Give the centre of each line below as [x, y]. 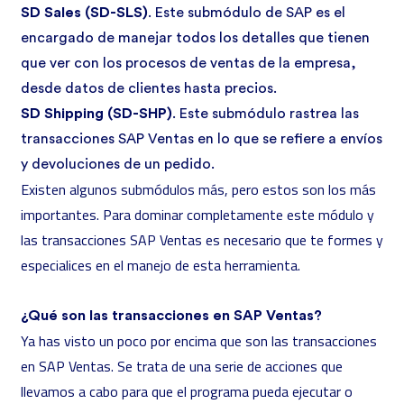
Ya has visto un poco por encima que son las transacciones [199, 341]
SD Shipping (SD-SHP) [96, 114]
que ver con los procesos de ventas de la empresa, [188, 63]
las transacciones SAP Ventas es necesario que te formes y [202, 240]
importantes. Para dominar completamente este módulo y [197, 215]
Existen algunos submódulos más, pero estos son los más [198, 189]
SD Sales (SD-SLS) [84, 13]
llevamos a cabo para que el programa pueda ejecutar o [187, 391]
